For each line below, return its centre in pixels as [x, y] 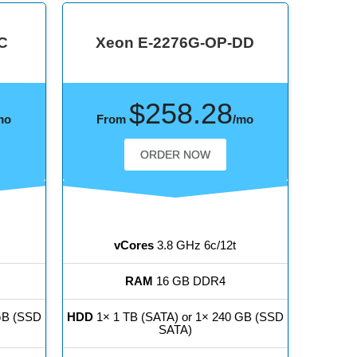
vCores [134, 245]
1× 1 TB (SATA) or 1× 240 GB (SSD [188, 317]
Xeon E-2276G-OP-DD [175, 43]
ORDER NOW [175, 155]
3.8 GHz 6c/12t [195, 245]
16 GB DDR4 [189, 281]
